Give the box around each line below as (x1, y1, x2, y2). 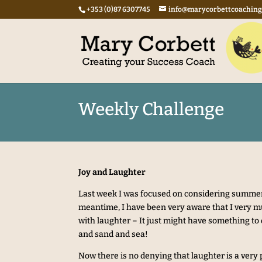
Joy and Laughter (78, 167, 146, 177)
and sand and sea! (78, 229, 149, 239)
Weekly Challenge (78, 99, 225, 120)
